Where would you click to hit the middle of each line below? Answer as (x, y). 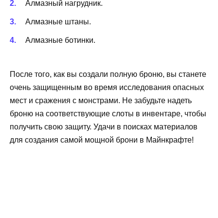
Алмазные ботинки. (60, 40)
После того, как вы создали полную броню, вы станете (108, 74)
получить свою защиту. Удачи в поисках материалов (104, 127)
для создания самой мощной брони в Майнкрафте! (102, 140)
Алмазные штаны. (58, 21)
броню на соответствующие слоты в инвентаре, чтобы (108, 114)
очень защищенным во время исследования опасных (107, 88)
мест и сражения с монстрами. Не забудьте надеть (101, 101)
